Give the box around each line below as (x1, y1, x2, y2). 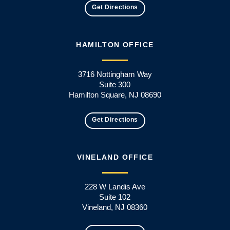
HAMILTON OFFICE (76, 40, 154, 49)
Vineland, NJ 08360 (82, 203, 148, 212)
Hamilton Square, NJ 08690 (68, 90, 161, 99)
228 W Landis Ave (84, 182, 145, 191)
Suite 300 (99, 80, 131, 89)
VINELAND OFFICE (76, 153, 153, 162)
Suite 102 (99, 193, 131, 202)
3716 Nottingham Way (78, 69, 152, 79)
